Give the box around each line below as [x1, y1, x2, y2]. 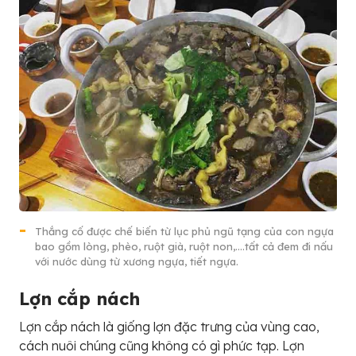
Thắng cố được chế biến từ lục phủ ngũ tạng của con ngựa [35, 225, 334, 238]
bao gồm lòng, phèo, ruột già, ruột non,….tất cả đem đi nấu [35, 240, 333, 253]
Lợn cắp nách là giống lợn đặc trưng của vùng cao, [19, 319, 319, 335]
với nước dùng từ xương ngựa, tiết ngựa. [35, 255, 238, 269]
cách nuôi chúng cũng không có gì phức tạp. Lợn [19, 338, 304, 354]
